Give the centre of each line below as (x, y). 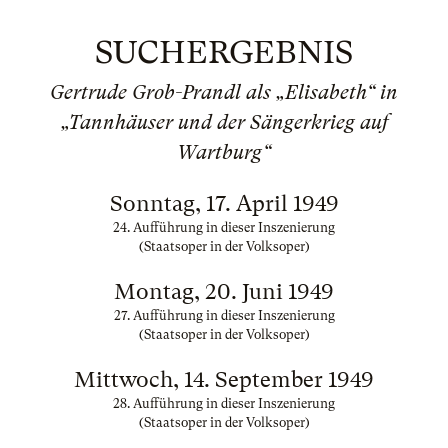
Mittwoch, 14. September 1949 (224, 379)
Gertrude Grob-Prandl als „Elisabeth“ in (224, 92)
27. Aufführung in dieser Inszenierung (224, 315)
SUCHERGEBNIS (224, 52)
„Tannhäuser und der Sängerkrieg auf (224, 122)
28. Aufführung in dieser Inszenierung (224, 403)
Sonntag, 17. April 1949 (224, 203)
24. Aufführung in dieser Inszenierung (224, 227)
